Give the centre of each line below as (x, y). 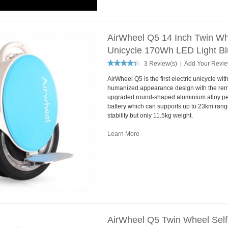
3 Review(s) (160, 63)
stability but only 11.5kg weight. (150, 115)
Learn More (123, 134)
